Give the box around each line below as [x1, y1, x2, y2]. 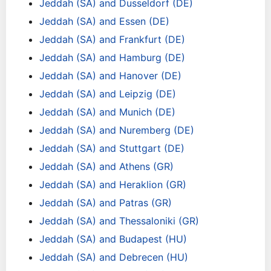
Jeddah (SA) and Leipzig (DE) [39, 88, 176, 100]
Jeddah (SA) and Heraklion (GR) [39, 178, 186, 191]
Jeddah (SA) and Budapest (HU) [39, 233, 187, 245]
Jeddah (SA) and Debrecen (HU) [39, 251, 188, 263]
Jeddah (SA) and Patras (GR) [39, 197, 172, 209]
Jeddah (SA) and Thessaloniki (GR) [39, 215, 199, 227]
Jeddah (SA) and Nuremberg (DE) [39, 124, 194, 136]
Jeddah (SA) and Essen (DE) [39, 15, 169, 27]
